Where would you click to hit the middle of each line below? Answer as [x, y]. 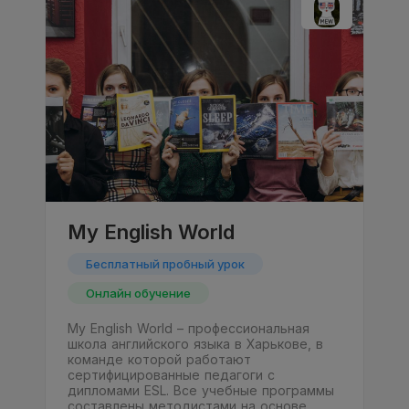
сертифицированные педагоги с [171, 375]
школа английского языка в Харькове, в [195, 344]
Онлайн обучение [138, 294]
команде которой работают [159, 360]
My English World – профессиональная [189, 329]
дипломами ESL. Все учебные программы [201, 391]
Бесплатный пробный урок [165, 264]
